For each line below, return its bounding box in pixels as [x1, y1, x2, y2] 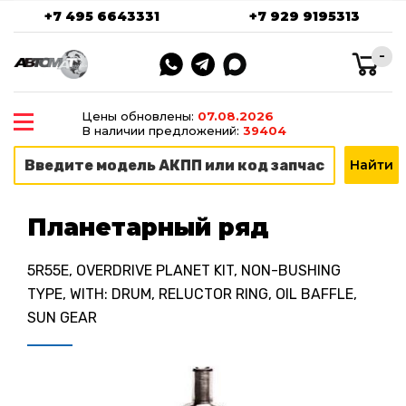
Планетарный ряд [27, 213, 269, 243]
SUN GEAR [27, 308, 97, 326]
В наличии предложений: [81, 123, 243, 138]
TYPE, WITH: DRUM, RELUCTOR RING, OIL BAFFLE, [27, 285, 357, 303]
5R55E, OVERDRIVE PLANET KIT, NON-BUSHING [27, 261, 341, 279]
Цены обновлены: [81, 109, 198, 123]
